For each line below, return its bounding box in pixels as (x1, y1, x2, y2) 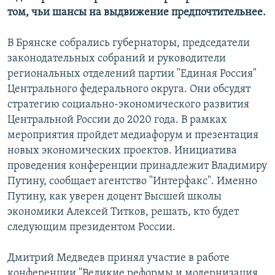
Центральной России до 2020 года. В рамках (7, 114, 227, 126)
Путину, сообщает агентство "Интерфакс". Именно (7, 176, 257, 188)
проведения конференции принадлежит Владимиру (7, 160, 267, 172)
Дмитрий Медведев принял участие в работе (7, 252, 230, 265)
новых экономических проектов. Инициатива (7, 145, 237, 157)
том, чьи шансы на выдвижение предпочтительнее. (7, 7, 266, 19)
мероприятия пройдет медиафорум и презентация (7, 130, 258, 142)
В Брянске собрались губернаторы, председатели (7, 37, 250, 50)
